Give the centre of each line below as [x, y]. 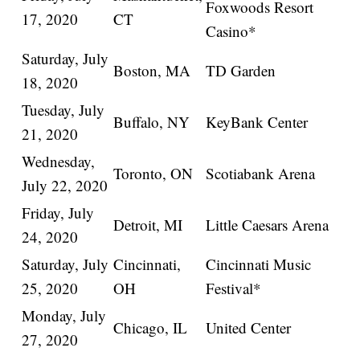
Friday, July [58, 213]
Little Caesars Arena [268, 225]
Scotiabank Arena [261, 174]
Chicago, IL [151, 328]
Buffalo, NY [152, 122]
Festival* [234, 288]
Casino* [231, 31]
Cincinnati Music [259, 264]
